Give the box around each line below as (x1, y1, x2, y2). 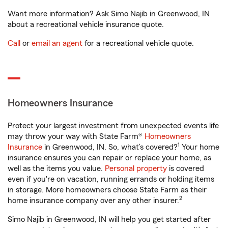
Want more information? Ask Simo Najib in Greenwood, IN (8, 10, 210, 18)
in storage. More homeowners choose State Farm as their (8, 186, 207, 194)
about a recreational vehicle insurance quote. (8, 20, 164, 28)
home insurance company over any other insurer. (8, 196, 179, 205)
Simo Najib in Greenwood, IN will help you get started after (8, 215, 211, 223)
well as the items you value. (8, 164, 105, 173)
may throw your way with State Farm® (8, 132, 145, 140)
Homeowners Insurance (8, 98, 113, 108)
